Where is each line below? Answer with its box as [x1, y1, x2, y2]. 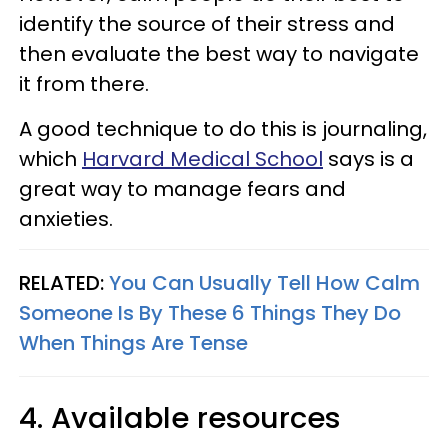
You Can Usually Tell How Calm [109, 269, 420, 297]
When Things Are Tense [19, 329, 248, 357]
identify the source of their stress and [19, 10, 395, 38]
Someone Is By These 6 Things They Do [19, 299, 401, 327]
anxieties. [19, 205, 113, 233]
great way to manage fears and [19, 175, 346, 203]
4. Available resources [19, 398, 341, 438]
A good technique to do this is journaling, [19, 115, 427, 143]
